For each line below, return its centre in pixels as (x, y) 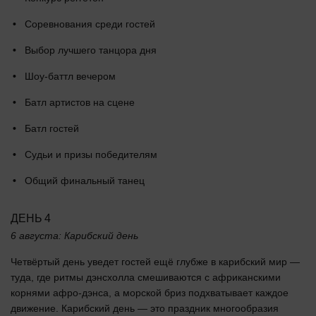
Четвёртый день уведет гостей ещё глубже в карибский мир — (155, 261)
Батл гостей (52, 128)
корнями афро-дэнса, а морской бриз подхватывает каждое (150, 292)
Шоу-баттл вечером (70, 76)
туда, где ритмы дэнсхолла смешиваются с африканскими (146, 277)
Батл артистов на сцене (80, 102)
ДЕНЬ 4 (31, 218)
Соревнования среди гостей (90, 24)
